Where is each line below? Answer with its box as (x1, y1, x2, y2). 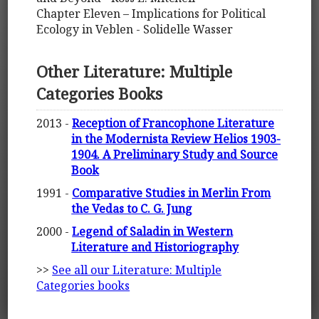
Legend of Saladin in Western (72, 223, 234, 239)
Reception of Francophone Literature (72, 115, 275, 131)
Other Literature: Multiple (36, 61, 233, 83)
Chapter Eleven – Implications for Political (36, 6, 266, 22)
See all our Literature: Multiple (52, 261, 222, 278)
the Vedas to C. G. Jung (71, 200, 193, 216)
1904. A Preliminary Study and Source (71, 146, 278, 162)
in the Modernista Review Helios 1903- (71, 130, 281, 147)
